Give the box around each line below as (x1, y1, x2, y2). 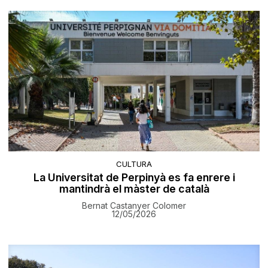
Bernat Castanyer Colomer (82, 200, 186, 211)
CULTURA (116, 159, 152, 169)
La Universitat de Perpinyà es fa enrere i (33, 170, 235, 184)
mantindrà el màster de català (59, 182, 209, 195)
